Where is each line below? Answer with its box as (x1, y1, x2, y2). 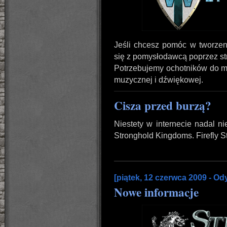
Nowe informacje (114, 183, 199, 201)
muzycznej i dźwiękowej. (114, 75, 203, 84)
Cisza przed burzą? (114, 97, 211, 114)
